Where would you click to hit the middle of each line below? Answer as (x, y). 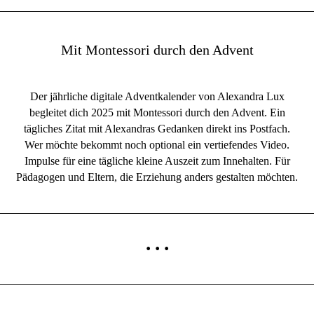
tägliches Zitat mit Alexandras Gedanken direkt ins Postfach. (157, 129)
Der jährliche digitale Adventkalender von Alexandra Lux (157, 96)
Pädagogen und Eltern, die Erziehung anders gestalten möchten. (157, 177)
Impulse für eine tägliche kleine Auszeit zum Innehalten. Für (157, 161)
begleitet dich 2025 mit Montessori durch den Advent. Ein (157, 112)
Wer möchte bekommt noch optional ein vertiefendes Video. (157, 145)
